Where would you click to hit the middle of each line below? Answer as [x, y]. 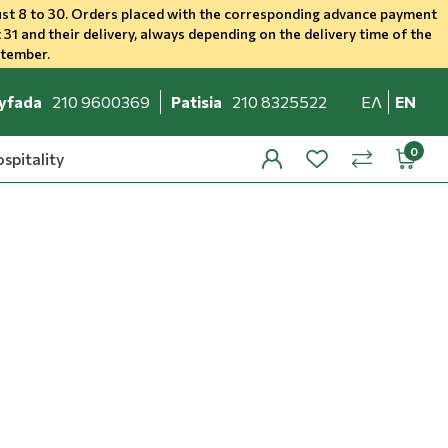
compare [384, 160]
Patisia [197, 101]
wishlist [331, 159]
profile [286, 159]
